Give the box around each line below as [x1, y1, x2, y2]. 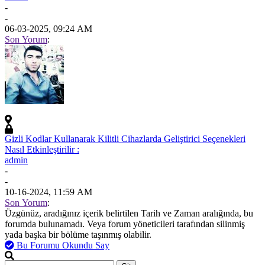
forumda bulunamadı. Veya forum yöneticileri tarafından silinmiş [5, 218, 245, 229]
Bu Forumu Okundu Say [17, 240, 109, 250]
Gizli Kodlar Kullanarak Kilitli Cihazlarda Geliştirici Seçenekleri [5, 133, 245, 144]
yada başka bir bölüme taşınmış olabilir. [5, 229, 151, 240]
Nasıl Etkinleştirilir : [5, 144, 79, 154]
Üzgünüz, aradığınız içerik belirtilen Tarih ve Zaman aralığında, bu [5, 208, 253, 218]
